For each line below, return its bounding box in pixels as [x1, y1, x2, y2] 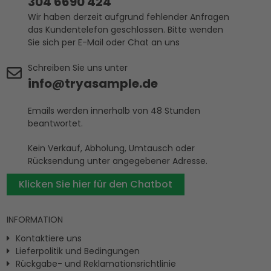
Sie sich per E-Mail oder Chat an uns [28, 36, 180, 48]
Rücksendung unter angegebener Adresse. [28, 154, 208, 167]
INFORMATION [7, 213, 64, 226]
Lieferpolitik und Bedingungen [16, 244, 140, 257]
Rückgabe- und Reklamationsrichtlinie [16, 257, 177, 270]
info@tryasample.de [28, 74, 158, 92]
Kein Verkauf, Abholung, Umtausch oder [28, 142, 195, 154]
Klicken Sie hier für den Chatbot [19, 177, 173, 191]
